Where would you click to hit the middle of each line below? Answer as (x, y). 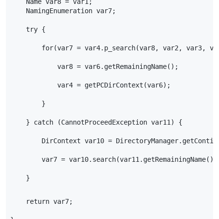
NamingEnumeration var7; (63, 11)
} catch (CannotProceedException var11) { (97, 122)
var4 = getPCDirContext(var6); (91, 85)
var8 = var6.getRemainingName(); (95, 67)
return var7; (42, 201)
